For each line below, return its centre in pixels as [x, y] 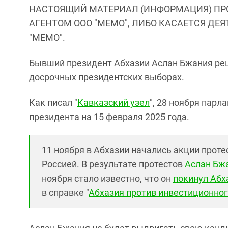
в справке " [65, 193]
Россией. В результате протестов [113, 164]
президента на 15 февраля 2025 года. [109, 117]
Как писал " [53, 103]
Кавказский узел [113, 103]
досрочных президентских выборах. [107, 77]
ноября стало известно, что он [107, 178]
